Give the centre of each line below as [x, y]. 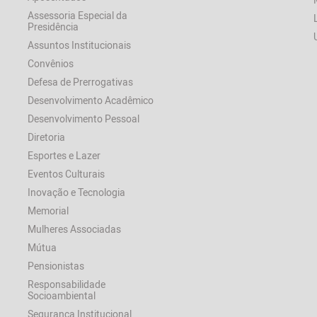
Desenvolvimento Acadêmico [91, 100]
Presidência [53, 27]
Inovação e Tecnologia [77, 192]
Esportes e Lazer [64, 155]
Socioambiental [62, 295]
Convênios [51, 63]
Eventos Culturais [67, 174]
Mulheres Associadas [75, 229]
